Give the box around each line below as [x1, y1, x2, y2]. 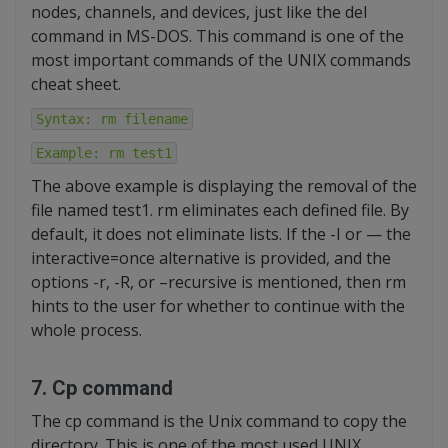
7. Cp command [31, 376, 173, 400]
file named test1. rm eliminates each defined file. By [31, 199, 409, 221]
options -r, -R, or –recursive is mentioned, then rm [31, 271, 406, 293]
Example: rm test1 [36, 145, 172, 161]
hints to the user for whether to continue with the [31, 295, 405, 317]
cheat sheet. [31, 73, 121, 95]
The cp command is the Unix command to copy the [31, 410, 407, 432]
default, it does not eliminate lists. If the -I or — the [31, 223, 411, 245]
